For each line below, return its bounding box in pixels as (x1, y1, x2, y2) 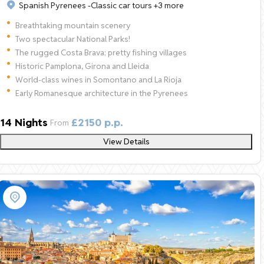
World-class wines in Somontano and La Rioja (15, 74, 181, 85)
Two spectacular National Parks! (15, 33, 130, 44)
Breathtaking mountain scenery (15, 19, 130, 31)
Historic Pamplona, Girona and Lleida (15, 60, 149, 71)
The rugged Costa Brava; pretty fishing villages (15, 47, 187, 58)
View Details (103, 136, 150, 147)
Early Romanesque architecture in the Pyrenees (15, 87, 188, 98)
